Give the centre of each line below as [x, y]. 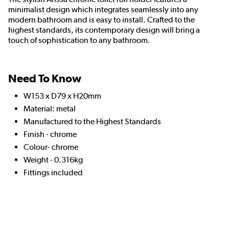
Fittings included [53, 173]
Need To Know [45, 79]
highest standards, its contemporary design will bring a [104, 30]
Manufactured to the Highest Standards [92, 122]
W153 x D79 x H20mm [62, 96]
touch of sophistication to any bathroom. [79, 40]
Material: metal [50, 109]
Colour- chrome [51, 147]
